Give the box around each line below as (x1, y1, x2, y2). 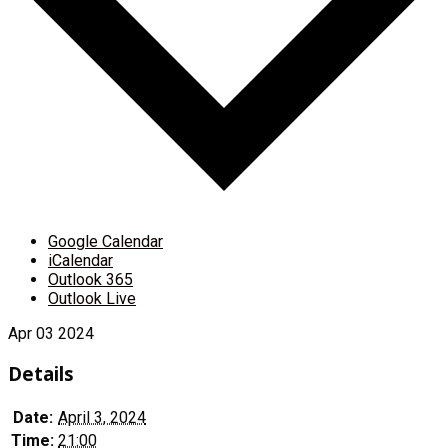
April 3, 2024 (58, 407, 146, 427)
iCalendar (48, 250, 113, 270)
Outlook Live (48, 288, 136, 308)
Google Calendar (48, 231, 163, 251)
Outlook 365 (48, 269, 133, 289)
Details (8, 361, 74, 387)
